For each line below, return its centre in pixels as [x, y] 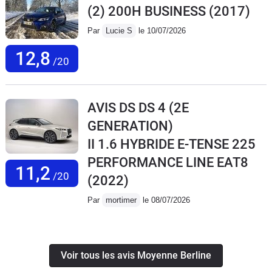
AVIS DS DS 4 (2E [138, 107]
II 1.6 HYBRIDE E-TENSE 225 [172, 144]
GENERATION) [130, 126]
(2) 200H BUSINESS [147, 11]
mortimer [121, 200]
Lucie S [119, 30]
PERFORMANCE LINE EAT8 [168, 162]
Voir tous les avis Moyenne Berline [136, 255]
